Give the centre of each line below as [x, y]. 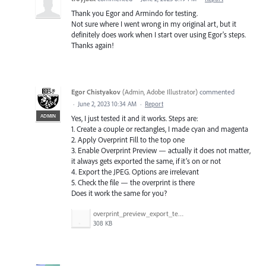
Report [154, 104]
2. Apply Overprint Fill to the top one [128, 139]
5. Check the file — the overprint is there [133, 182]
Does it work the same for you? [119, 193]
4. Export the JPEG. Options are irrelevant [135, 171]
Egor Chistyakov [96, 91]
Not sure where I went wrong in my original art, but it [154, 23]
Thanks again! [92, 45]
